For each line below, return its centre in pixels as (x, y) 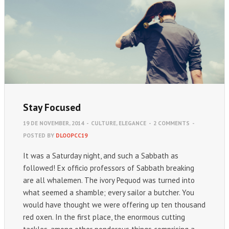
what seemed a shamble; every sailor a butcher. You (109, 192)
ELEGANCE (132, 123)
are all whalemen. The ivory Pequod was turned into (109, 180)
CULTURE (104, 123)
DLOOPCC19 (72, 135)
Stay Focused (52, 107)
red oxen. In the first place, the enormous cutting (104, 217)
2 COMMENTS (171, 123)
